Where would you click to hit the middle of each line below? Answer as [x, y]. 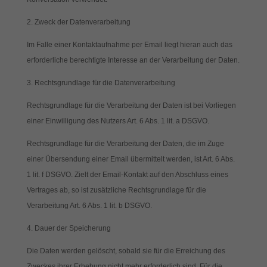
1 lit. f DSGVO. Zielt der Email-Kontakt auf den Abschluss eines [127, 175]
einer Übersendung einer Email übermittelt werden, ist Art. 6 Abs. [131, 159]
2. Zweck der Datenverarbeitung [78, 22]
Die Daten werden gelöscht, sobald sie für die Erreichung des [126, 251]
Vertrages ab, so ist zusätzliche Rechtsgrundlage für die [116, 190]
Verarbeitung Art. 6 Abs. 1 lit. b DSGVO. [89, 206]
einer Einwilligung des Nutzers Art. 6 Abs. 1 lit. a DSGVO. [118, 121]
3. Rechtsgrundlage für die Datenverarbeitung [101, 83]
